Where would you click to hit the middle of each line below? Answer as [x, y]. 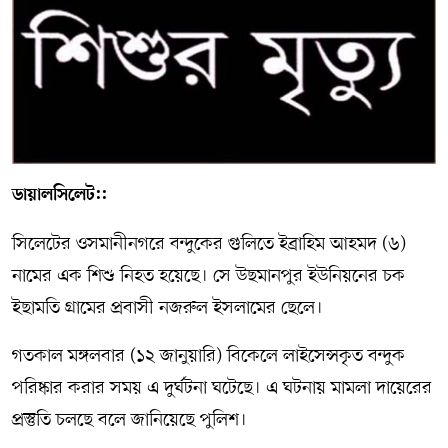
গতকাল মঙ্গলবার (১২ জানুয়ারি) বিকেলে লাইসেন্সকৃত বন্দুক [208, 356]
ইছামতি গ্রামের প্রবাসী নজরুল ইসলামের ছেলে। [167, 308]
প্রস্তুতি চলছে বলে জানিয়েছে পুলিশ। [129, 420]
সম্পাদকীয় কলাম [70, 36]
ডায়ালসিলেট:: [59, 196]
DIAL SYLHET [73, 138]
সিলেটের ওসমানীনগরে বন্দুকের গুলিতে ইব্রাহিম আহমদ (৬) [209, 244]
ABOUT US [62, 87]
